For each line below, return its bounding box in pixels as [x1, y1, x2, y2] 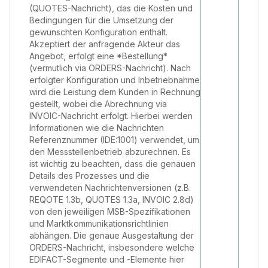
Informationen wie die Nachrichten [29, 123, 164, 133]
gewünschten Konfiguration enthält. [29, 27, 167, 37]
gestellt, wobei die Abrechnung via [29, 99, 167, 109]
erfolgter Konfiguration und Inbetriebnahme [29, 75, 200, 85]
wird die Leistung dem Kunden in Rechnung [29, 87, 200, 97]
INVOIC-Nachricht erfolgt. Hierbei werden [29, 111, 193, 121]
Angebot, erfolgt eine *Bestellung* [29, 51, 167, 61]
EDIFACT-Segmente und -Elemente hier [29, 254, 184, 264]
